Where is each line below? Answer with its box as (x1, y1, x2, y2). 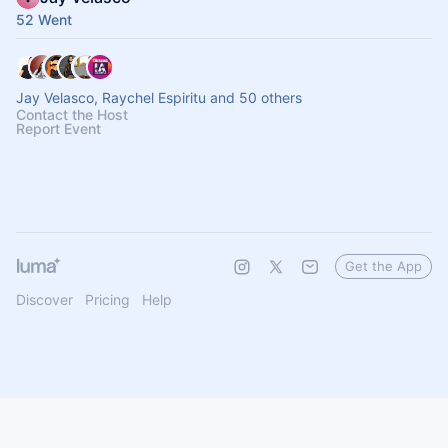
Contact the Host (16, 106, 128, 123)
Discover (16, 291, 73, 308)
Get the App (345, 258, 422, 274)
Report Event (16, 120, 101, 137)
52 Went (16, 11, 72, 28)
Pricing (85, 291, 130, 308)
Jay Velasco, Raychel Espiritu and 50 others (16, 89, 302, 106)
